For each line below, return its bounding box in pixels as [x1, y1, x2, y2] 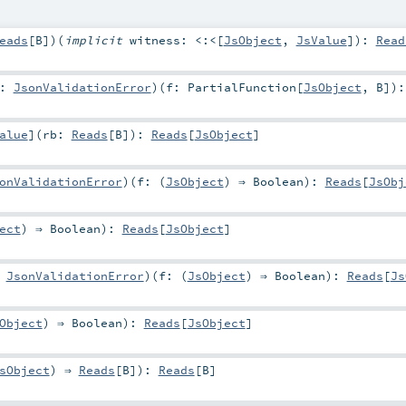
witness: [129, 32, 195, 47]
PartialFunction [187, 79, 296, 94]
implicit [63, 32, 130, 47]
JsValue [295, 32, 347, 47]
